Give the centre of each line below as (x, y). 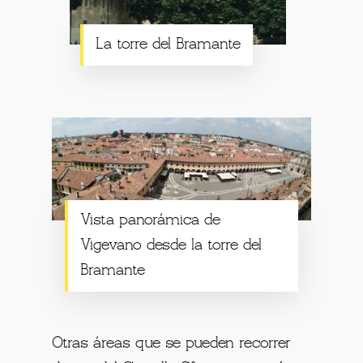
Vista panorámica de (151, 221)
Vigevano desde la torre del (171, 246)
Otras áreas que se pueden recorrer (172, 344)
